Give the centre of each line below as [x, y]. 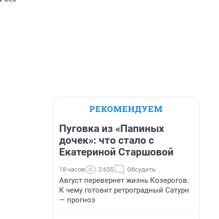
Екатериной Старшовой [116, 152]
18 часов [72, 169]
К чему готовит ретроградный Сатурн [124, 190]
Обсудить [141, 169]
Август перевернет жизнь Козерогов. [124, 180]
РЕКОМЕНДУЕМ [126, 109]
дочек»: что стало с [107, 140]
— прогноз [77, 200]
